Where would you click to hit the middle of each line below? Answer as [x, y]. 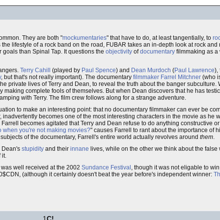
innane [80, 149]
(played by [66, 70]
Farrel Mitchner [181, 77]
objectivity [119, 52]
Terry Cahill [35, 70]
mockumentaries [84, 38]
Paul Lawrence [194, 70]
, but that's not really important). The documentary [67, 77]
